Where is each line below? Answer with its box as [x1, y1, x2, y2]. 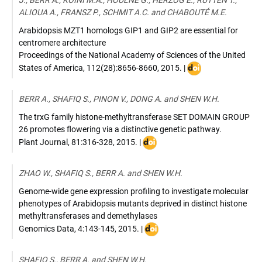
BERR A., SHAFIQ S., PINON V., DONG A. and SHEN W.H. [19, 94, 219, 104]
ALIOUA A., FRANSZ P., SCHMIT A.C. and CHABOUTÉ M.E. [19, 8, 227, 17]
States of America [19, 63, 83, 73]
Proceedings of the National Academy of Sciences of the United [19, 50, 246, 60]
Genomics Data [19, 223, 74, 233]
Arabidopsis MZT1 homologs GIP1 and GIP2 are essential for [19, 26, 238, 35]
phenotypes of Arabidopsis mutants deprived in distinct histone [19, 199, 247, 208]
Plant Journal [19, 137, 68, 147]
